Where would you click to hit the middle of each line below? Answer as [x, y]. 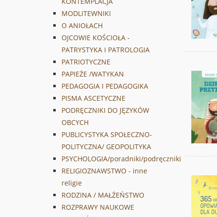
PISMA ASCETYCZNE [93, 98]
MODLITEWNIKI [86, 14]
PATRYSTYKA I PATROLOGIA [106, 50]
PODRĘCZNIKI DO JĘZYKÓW [105, 110]
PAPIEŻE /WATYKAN [93, 74]
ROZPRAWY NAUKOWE [98, 207]
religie [72, 183]
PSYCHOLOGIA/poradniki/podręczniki [121, 159]
